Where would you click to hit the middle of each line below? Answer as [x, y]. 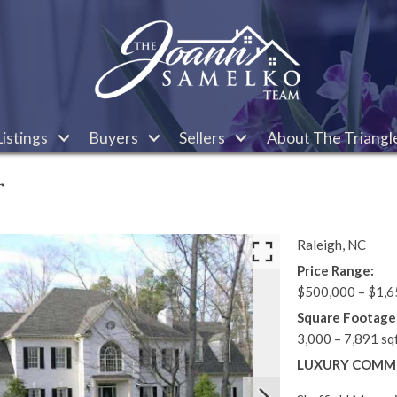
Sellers [202, 138]
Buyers [114, 138]
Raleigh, [322, 245]
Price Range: [335, 270]
